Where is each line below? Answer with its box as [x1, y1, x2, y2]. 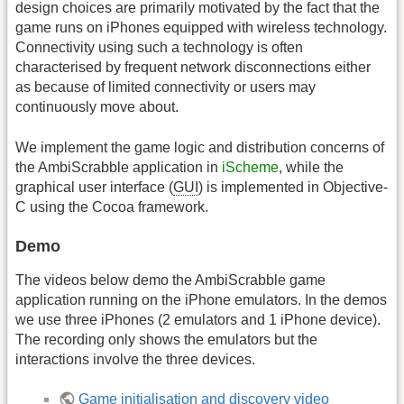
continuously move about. [15, 99, 179, 115]
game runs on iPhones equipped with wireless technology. [15, 20, 387, 36]
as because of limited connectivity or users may [15, 79, 316, 96]
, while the [279, 159, 344, 175]
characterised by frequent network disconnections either [15, 60, 371, 76]
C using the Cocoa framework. [15, 198, 208, 215]
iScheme [222, 159, 279, 175]
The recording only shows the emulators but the [15, 332, 317, 347]
